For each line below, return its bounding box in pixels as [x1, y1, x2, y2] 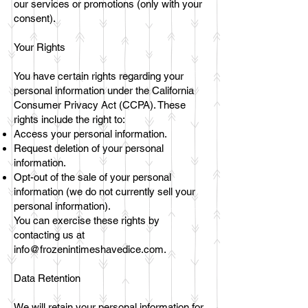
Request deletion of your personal [14, 142, 164, 154]
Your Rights [14, 41, 65, 53]
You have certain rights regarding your [14, 70, 184, 82]
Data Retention [14, 272, 80, 284]
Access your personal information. [14, 128, 167, 140]
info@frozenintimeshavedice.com [14, 243, 164, 255]
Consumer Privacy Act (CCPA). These [14, 99, 186, 111]
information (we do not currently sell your [14, 186, 195, 197]
